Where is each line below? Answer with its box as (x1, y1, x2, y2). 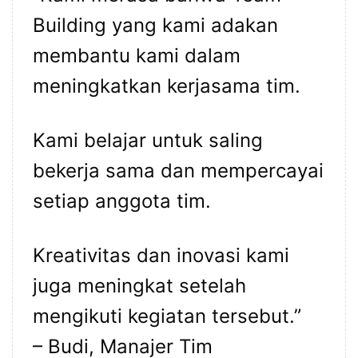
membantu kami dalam (33, 44, 241, 68)
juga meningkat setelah (33, 274, 246, 298)
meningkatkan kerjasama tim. (33, 74, 300, 98)
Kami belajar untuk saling (33, 129, 263, 153)
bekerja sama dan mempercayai (33, 159, 324, 183)
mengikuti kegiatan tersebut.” (33, 304, 301, 328)
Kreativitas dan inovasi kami (33, 244, 289, 268)
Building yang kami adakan (33, 14, 278, 38)
